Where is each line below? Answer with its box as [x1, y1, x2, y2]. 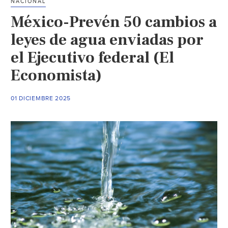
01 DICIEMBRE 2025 [11, 94, 71, 102]
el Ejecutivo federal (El [11, 47, 175, 68]
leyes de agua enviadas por [11, 29, 204, 50]
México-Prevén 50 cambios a [11, 11, 217, 32]
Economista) [11, 65, 102, 85]
